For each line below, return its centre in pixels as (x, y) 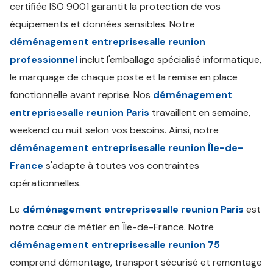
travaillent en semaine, (200, 112)
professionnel (44, 59)
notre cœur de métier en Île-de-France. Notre (112, 227)
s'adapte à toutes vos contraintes (121, 165)
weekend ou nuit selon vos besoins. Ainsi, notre (114, 130)
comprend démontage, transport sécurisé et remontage (136, 262)
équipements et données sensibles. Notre (102, 24)
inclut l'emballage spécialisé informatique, (169, 59)
